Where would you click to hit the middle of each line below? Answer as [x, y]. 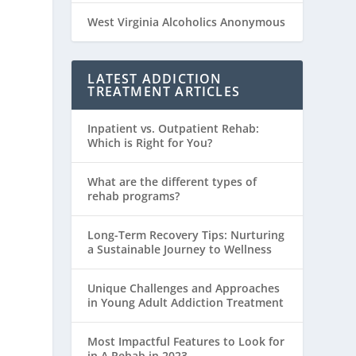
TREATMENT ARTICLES [164, 92]
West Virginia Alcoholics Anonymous [187, 22]
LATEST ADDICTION [155, 79]
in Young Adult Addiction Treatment [186, 303]
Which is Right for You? [150, 143]
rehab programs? [134, 196]
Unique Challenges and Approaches [184, 288]
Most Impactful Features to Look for [186, 342]
